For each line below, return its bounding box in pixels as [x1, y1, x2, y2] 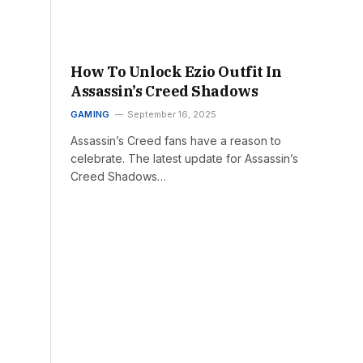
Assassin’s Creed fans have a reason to [70, 134, 281, 148]
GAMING [70, 109, 110, 121]
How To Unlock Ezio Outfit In [70, 62, 282, 82]
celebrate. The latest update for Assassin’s [70, 152, 298, 166]
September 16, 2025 [127, 109, 217, 121]
